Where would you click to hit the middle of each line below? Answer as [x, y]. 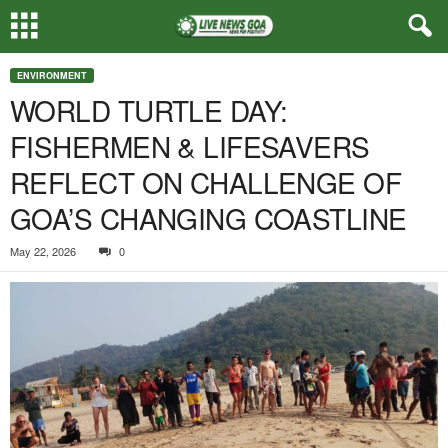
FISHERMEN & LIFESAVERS [190, 146]
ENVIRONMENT [52, 75]
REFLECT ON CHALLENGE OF [206, 182]
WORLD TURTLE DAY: [149, 110]
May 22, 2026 [43, 251]
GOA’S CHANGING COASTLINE [208, 218]
